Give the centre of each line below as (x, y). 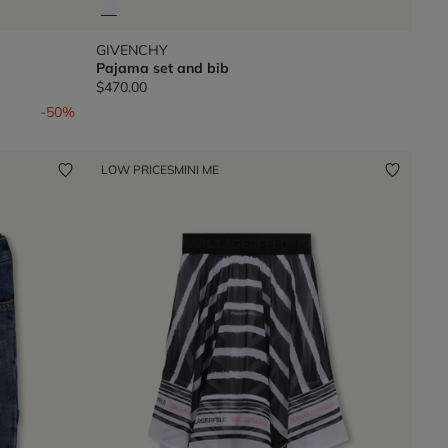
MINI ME (196, 169)
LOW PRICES (137, 169)
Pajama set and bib (162, 67)
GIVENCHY (131, 49)
